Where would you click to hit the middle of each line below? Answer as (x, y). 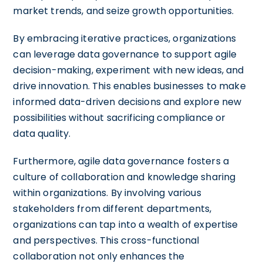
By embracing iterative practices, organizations (125, 38)
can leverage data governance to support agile (125, 54)
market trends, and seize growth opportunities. (124, 11)
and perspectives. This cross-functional (106, 240)
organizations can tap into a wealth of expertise (126, 224)
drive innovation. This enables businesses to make (129, 86)
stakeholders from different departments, (112, 208)
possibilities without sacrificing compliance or (119, 117)
